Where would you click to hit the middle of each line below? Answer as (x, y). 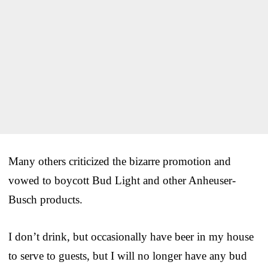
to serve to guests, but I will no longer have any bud (128, 255)
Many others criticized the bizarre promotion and (120, 161)
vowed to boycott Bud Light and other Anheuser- (122, 180)
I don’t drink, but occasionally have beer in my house (131, 236)
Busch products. (45, 199)
